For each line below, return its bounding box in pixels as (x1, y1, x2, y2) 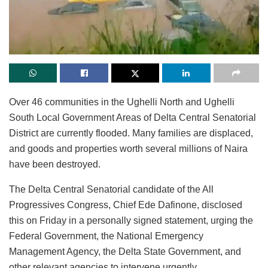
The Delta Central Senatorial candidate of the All (9, 184, 214, 195)
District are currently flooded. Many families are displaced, (9, 128, 253, 139)
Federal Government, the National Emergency (9, 231, 203, 242)
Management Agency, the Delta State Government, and (9, 246, 241, 257)
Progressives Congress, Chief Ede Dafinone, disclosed (9, 200, 242, 211)
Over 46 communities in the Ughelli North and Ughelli (9, 97, 234, 108)
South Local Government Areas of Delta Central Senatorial (9, 112, 256, 123)
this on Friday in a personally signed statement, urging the (9, 215, 253, 226)
